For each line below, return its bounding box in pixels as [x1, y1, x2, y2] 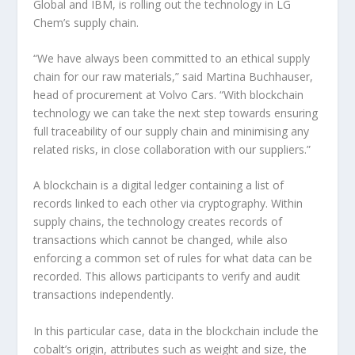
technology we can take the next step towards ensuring [33, 105, 319, 120]
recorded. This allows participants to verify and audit [33, 269, 301, 284]
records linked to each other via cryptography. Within [33, 196, 303, 212]
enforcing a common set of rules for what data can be [33, 250, 313, 266]
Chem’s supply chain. [33, 14, 139, 30]
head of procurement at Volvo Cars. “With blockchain [33, 86, 304, 102]
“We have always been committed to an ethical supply [33, 50, 311, 66]
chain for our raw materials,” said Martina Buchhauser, [33, 68, 314, 84]
